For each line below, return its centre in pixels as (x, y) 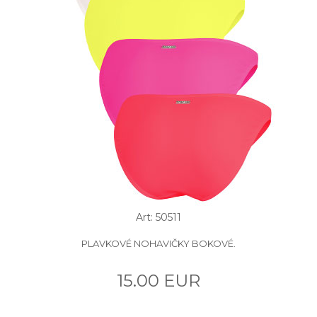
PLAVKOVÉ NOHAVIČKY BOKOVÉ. (158, 243)
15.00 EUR (158, 280)
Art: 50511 (158, 217)
